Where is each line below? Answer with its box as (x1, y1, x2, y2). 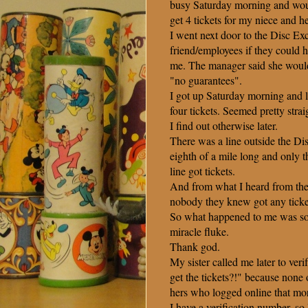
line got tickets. (170, 164, 235, 179)
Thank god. (170, 239, 220, 254)
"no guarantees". (170, 73, 242, 88)
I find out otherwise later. (170, 118, 278, 133)
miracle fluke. (170, 224, 229, 239)
